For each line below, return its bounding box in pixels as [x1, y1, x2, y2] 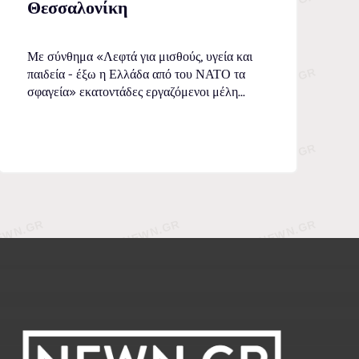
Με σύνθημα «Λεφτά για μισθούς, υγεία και [27, 49, 253, 65]
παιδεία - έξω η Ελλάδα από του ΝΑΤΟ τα [27, 67, 246, 83]
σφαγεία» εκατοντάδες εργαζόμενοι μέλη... [27, 84, 246, 100]
